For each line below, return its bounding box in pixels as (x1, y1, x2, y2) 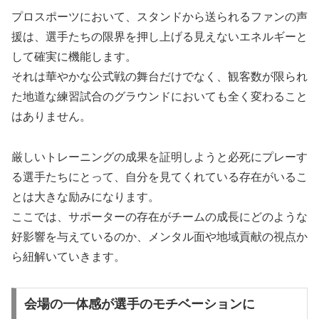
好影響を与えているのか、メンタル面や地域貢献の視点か (11, 231, 308, 244)
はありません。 (11, 110, 91, 123)
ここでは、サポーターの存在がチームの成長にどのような (11, 211, 308, 224)
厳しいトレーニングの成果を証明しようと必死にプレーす (11, 151, 308, 164)
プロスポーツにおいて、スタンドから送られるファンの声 (11, 11, 308, 23)
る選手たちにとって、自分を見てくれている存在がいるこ (11, 171, 308, 184)
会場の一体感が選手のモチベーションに (23, 296, 255, 311)
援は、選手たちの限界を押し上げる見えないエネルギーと (11, 31, 308, 43)
